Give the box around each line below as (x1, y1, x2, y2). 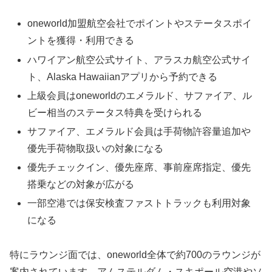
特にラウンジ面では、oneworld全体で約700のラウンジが (10, 250, 260, 260)
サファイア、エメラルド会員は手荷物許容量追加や (27, 126, 251, 137)
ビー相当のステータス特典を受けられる (27, 107, 203, 118)
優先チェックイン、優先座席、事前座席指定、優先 (27, 162, 251, 173)
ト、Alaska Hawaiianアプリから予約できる (27, 71, 218, 82)
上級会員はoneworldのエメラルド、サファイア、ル (27, 90, 253, 101)
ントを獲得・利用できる (27, 35, 135, 46)
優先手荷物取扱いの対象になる (27, 143, 164, 154)
